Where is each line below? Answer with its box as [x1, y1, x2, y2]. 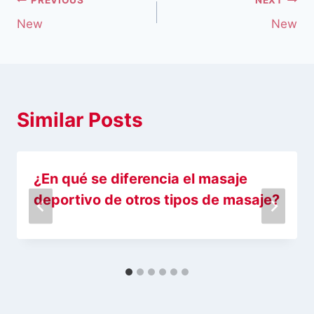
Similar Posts [17, 108, 143, 132]
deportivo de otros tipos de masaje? [34, 191, 280, 209]
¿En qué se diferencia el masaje [34, 170, 247, 188]
